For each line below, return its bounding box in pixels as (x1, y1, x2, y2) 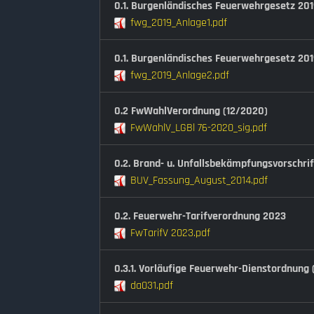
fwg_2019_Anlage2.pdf (130, 67, 229, 83)
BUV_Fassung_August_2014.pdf (130, 172, 268, 188)
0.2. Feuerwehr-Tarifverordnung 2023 (114, 208, 286, 224)
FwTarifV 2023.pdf (130, 225, 210, 240)
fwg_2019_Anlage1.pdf (130, 15, 227, 30)
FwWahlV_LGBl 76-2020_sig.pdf (130, 120, 267, 135)
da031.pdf (130, 278, 173, 293)
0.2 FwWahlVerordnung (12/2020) (114, 103, 268, 118)
